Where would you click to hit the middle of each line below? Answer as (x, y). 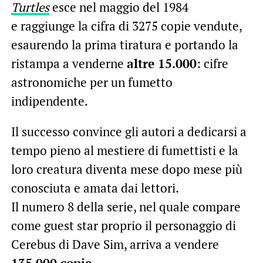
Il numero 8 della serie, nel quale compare (126, 207)
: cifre (212, 64)
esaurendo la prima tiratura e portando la (124, 45)
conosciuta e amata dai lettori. (95, 188)
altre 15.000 (161, 64)
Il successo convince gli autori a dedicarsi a (129, 132)
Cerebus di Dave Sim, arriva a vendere (115, 245)
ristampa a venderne (69, 64)
